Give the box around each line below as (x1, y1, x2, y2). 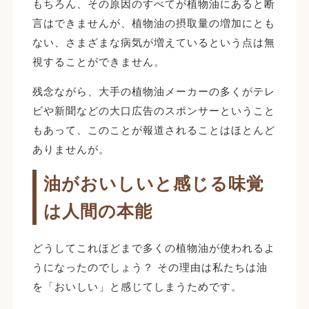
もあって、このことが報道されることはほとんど (32, 123, 275, 136)
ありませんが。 (32, 143, 110, 155)
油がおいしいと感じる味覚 (43, 173, 264, 193)
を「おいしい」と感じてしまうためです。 (32, 280, 242, 292)
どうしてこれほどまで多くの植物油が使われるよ (32, 241, 275, 254)
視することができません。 (32, 55, 165, 68)
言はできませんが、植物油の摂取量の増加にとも (32, 17, 275, 29)
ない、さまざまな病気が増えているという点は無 (32, 36, 275, 48)
